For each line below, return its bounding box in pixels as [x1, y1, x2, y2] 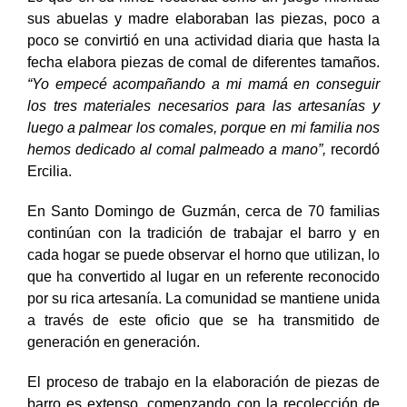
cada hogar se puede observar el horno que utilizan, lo [27, 246, 380, 263]
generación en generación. [27, 333, 200, 350]
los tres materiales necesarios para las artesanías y [27, 97, 380, 114]
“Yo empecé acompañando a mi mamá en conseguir [27, 75, 380, 92]
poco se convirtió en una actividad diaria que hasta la [27, 32, 380, 48]
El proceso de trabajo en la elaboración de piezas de [27, 373, 380, 390]
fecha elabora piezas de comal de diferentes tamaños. [27, 54, 380, 70]
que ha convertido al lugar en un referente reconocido [27, 268, 380, 284]
